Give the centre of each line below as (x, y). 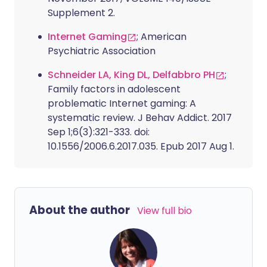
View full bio (164, 211)
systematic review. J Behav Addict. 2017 (140, 118)
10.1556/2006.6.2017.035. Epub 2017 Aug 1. (141, 147)
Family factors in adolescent (114, 89)
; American (162, 37)
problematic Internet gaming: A (122, 104)
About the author (80, 210)
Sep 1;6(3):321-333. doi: (99, 132)
